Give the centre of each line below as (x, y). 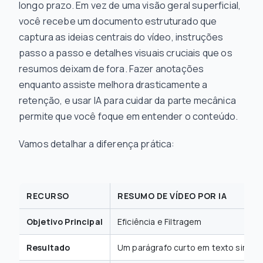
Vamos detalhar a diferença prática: (97, 144)
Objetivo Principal (65, 222)
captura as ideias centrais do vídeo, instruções (121, 37)
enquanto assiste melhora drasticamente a (113, 85)
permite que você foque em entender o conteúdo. (129, 116)
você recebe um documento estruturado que (118, 21)
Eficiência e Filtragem (160, 222)
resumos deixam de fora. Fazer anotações (112, 69)
